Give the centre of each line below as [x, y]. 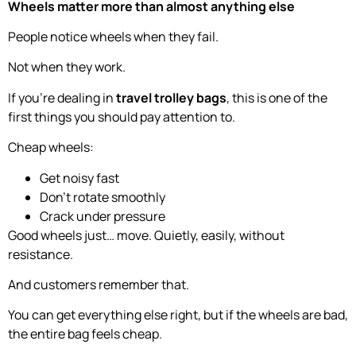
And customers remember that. [99, 284]
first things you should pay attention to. [122, 116]
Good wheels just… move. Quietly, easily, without [146, 235]
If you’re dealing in [62, 97]
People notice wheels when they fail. [113, 36]
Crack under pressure [103, 216]
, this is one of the [277, 97]
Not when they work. [67, 67]
